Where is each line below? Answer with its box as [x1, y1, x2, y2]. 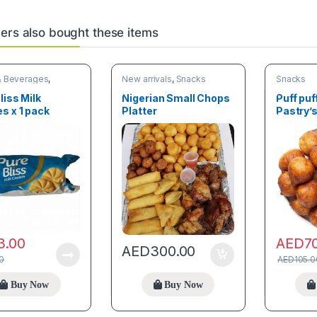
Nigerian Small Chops [122, 92, 230, 105]
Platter [122, 105, 157, 117]
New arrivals [122, 73, 172, 84]
